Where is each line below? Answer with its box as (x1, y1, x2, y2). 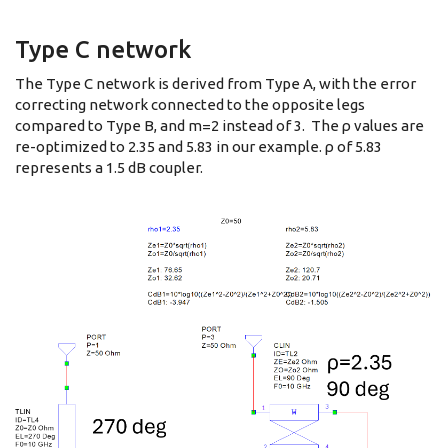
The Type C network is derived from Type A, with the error (15, 74, 416, 92)
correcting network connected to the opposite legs (15, 95, 365, 113)
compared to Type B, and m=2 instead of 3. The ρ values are (15, 116, 424, 134)
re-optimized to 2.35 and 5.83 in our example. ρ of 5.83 (15, 137, 382, 155)
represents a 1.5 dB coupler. (15, 158, 203, 176)
